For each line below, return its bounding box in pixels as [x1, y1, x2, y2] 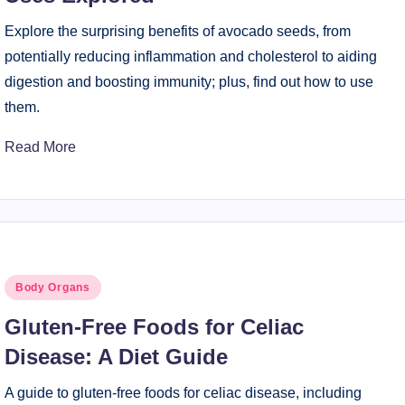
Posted [3, 278, 49, 293]
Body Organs [14, 281, 90, 294]
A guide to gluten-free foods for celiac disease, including [4, 385, 362, 400]
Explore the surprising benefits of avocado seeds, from [4, 24, 351, 39]
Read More [4, 139, 76, 155]
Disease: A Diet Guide [4, 344, 228, 369]
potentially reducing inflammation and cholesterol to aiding [4, 49, 377, 64]
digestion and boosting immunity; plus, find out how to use [4, 74, 373, 89]
